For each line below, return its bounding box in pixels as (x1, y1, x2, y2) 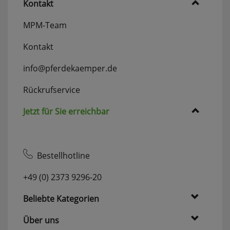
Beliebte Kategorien (23, 193, 99, 204)
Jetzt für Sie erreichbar (23, 105, 109, 117)
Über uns (23, 214, 59, 226)
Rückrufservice (23, 84, 80, 95)
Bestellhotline (33, 149, 90, 161)
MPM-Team (23, 19, 67, 31)
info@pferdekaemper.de (23, 62, 117, 74)
